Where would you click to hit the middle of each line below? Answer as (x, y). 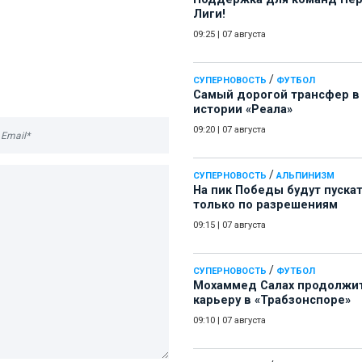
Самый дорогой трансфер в (276, 95)
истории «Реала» (243, 110)
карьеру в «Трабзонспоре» (272, 301)
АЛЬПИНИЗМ (305, 176)
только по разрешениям (265, 205)
